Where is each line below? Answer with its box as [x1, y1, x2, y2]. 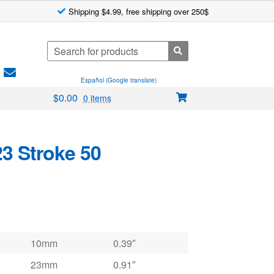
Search [46, 41, 74, 53]
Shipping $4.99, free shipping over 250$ [68, 5, 209, 17]
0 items [83, 92, 111, 105]
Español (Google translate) [80, 76, 157, 84]
